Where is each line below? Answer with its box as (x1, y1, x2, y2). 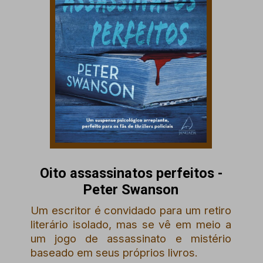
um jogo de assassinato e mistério (31, 232, 231, 245)
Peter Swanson (83, 181, 179, 198)
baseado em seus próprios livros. (31, 246, 198, 259)
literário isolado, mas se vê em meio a (31, 218, 231, 231)
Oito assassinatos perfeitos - (39, 164, 222, 181)
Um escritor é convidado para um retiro (31, 204, 231, 217)
